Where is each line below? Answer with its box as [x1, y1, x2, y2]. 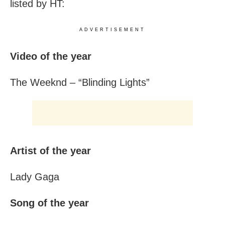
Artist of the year [10, 145, 91, 157]
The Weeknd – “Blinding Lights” [10, 77, 150, 88]
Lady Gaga [10, 171, 59, 183]
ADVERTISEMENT [79, 27, 146, 33]
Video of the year [10, 51, 91, 62]
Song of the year [10, 197, 89, 209]
